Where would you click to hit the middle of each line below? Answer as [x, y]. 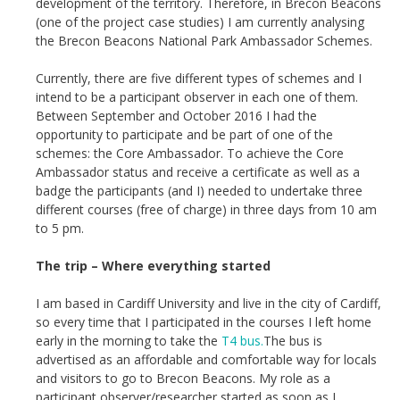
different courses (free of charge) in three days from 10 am [206, 209]
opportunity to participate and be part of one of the [184, 134]
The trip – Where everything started [153, 266]
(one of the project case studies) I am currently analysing [200, 22]
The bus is [293, 341]
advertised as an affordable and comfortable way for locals [206, 359]
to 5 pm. [60, 228]
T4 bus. [241, 341]
